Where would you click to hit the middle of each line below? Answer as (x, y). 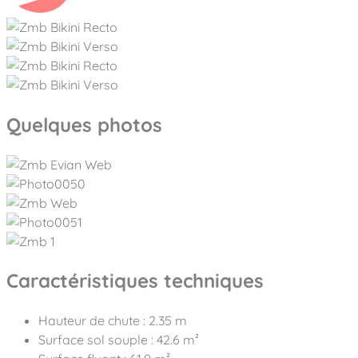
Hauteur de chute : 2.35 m (113, 321)
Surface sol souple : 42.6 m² (119, 340)
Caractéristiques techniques (135, 281)
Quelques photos (84, 124)
